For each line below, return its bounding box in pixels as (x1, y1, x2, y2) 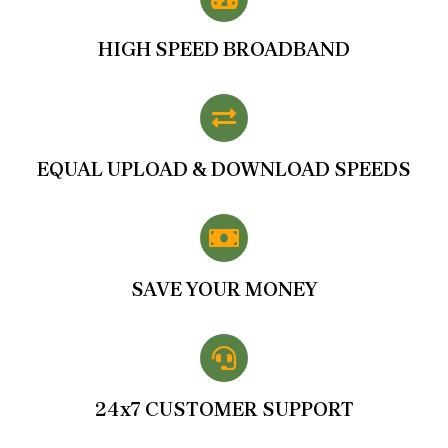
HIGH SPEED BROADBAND (98, 37, 350, 61)
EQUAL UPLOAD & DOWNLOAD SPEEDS (37, 157, 411, 181)
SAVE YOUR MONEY (130, 277, 318, 301)
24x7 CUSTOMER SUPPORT (94, 397, 354, 421)
